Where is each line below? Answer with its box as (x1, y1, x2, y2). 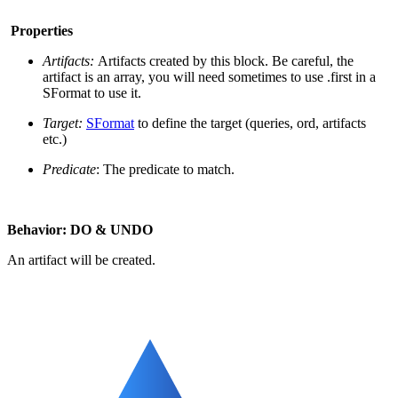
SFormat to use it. (43, 84, 141, 100)
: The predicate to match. (96, 161, 235, 177)
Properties (7, 22, 73, 38)
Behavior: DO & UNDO (7, 221, 153, 237)
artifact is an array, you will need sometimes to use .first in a (43, 68, 376, 84)
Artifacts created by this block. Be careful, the (94, 52, 354, 68)
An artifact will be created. (7, 251, 155, 267)
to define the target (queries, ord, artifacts (134, 115, 366, 131)
